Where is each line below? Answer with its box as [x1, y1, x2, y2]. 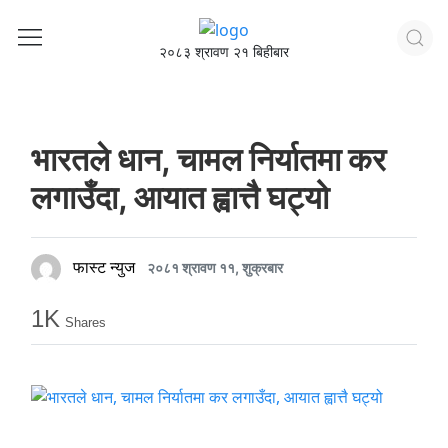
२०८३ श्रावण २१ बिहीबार [159, 41, 289, 61]
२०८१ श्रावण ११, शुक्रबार [147, 259, 283, 277]
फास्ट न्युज [73, 256, 135, 279]
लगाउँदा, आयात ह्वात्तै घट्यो [31, 178, 329, 217]
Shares [65, 315, 106, 330]
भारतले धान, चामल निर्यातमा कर [31, 140, 386, 179]
